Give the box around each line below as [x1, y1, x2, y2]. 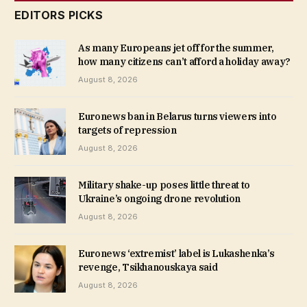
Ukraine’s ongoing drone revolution [78, 193, 241, 206]
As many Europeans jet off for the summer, [78, 41, 274, 54]
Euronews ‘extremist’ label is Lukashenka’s [78, 247, 275, 260]
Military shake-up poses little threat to [78, 179, 250, 192]
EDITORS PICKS [14, 8, 103, 22]
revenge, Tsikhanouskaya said [78, 261, 218, 274]
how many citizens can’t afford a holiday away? [78, 55, 291, 68]
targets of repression [78, 123, 177, 136]
